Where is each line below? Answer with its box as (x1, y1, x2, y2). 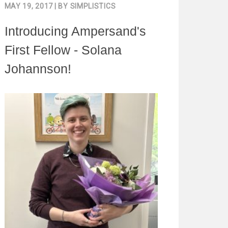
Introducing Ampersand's (4, 23, 146, 38)
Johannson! (4, 61, 71, 76)
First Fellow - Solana (4, 42, 122, 57)
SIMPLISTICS (70, 2, 116, 10)
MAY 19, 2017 (4, 2, 53, 10)
